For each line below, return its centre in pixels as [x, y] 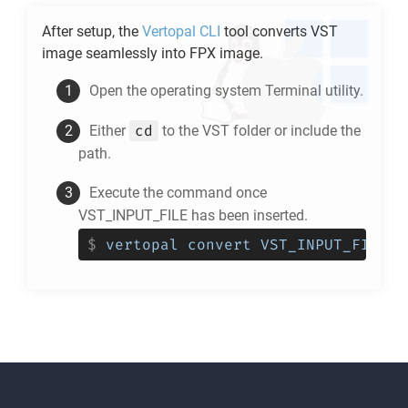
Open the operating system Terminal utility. [226, 91]
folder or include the [295, 131]
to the [180, 131]
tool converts [265, 31]
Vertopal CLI [181, 31]
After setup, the [92, 31]
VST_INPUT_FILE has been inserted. [193, 215]
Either [109, 131]
